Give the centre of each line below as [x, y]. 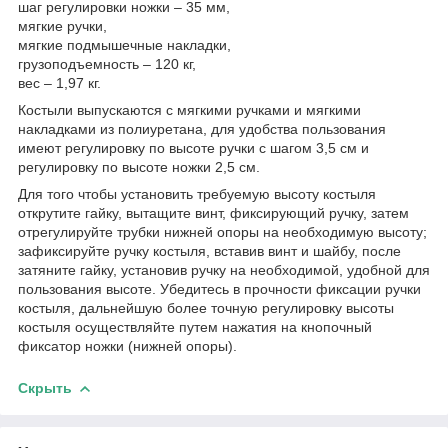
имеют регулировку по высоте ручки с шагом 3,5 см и [193, 147]
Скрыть [45, 387]
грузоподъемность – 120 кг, [107, 63]
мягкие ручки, [62, 25]
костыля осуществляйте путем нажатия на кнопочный [195, 326]
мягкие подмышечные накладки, [124, 44]
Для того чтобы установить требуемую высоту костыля [197, 193]
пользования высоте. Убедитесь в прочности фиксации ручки [219, 288]
